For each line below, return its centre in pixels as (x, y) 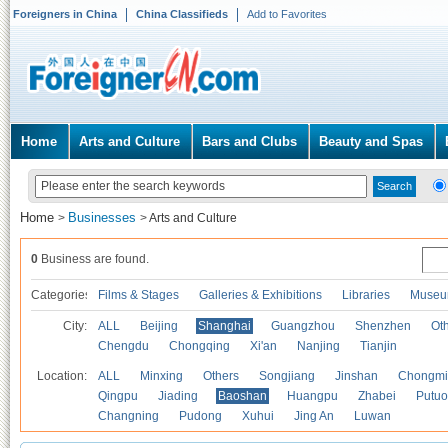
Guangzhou (303, 326)
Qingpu (118, 396)
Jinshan (356, 376)
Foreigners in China (65, 14)
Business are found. (93, 259)
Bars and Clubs (249, 141)
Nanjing (318, 346)
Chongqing (199, 346)
